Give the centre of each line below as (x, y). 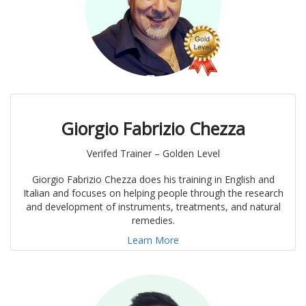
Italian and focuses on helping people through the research (153, 193)
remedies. (153, 221)
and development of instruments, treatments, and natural (153, 207)
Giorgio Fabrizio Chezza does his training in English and (153, 180)
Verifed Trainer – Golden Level (153, 154)
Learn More (153, 240)
